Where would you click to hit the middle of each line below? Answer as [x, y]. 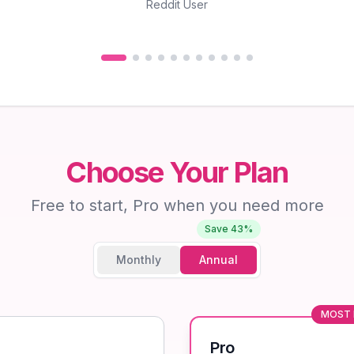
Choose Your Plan [177, 172]
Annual [218, 260]
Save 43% [229, 229]
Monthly [139, 260]
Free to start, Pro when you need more [177, 205]
